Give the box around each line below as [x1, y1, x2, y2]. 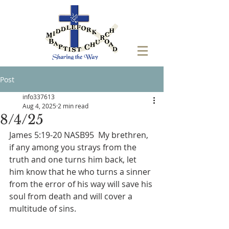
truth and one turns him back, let [9, 154, 139, 165]
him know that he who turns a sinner [9, 166, 153, 177]
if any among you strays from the [9, 142, 139, 153]
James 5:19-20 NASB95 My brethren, [9, 129, 150, 141]
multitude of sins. [9, 203, 76, 214]
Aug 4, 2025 [22, 102, 56, 110]
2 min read [58, 102, 88, 110]
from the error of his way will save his [9, 178, 154, 190]
